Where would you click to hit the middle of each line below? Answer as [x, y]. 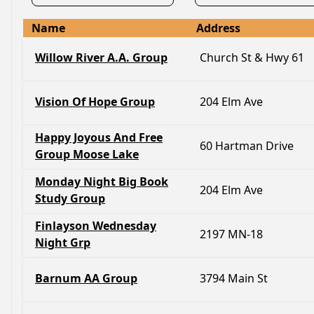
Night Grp [63, 243]
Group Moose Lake [87, 154]
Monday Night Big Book [102, 182]
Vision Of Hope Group [95, 102]
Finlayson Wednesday [96, 226]
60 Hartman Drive [247, 146]
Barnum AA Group [86, 278]
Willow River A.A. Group [101, 57]
